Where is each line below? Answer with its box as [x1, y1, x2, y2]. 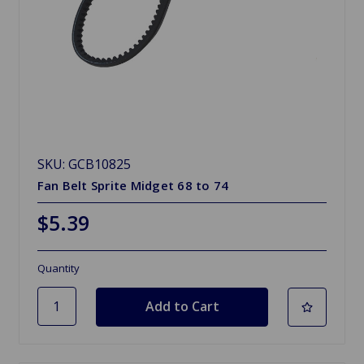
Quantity [37, 261, 80, 276]
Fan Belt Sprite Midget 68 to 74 [37, 177, 229, 194]
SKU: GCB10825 [37, 155, 131, 174]
